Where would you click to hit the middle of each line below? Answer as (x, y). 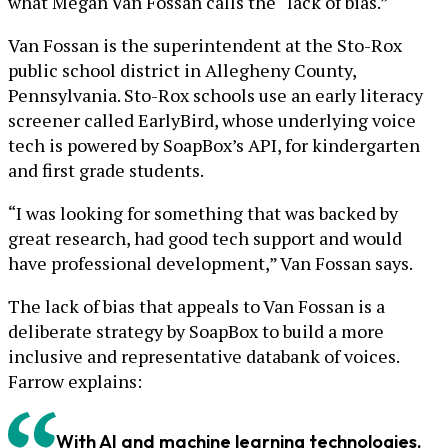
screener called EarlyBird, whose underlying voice (212, 119)
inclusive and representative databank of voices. (203, 355)
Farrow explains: (75, 380)
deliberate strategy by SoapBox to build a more (196, 330)
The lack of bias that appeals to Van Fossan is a (196, 305)
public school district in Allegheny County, (182, 69)
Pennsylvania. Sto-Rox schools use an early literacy (215, 94)
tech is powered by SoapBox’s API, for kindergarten (214, 144)
